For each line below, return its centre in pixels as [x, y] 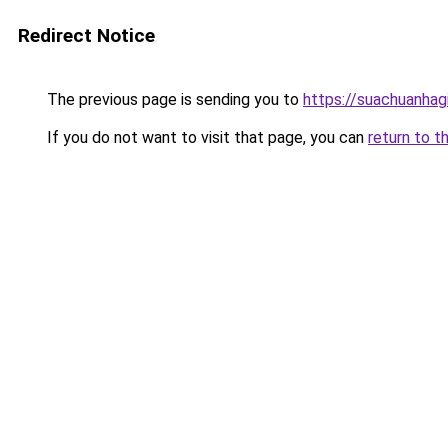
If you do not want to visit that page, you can [205, 137]
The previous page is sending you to [173, 99]
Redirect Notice [86, 35]
